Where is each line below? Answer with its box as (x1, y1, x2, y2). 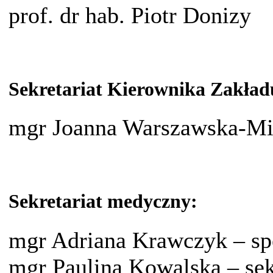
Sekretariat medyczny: (9, 191, 197, 213)
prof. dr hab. (9, 2, 125, 28)
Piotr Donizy (131, 2, 251, 28)
